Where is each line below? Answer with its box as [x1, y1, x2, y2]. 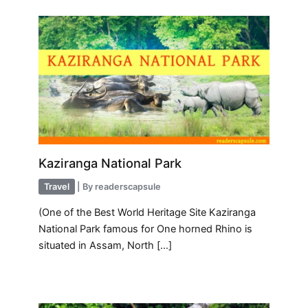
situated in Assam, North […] [38, 239, 173, 252]
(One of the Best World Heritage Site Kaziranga [38, 206, 256, 219]
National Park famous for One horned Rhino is [38, 222, 253, 235]
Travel [44, 181, 70, 192]
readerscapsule [95, 181, 162, 192]
